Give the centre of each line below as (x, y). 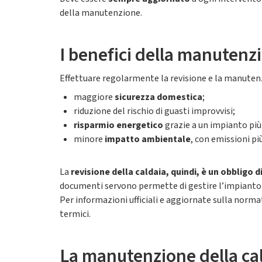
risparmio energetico (118, 125)
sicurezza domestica (158, 97)
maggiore (94, 97)
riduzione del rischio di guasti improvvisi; (154, 111)
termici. (75, 214)
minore (89, 139)
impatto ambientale (148, 139)
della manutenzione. (101, 13)
